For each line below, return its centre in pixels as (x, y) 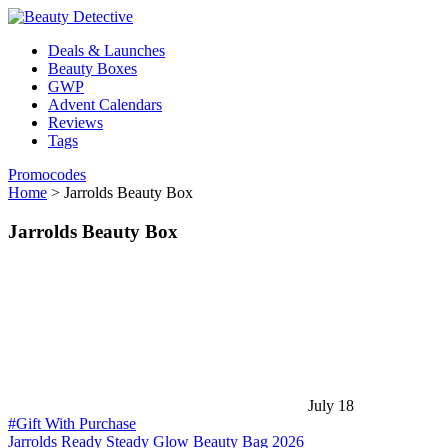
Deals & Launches (106, 50)
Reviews (75, 122)
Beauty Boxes (92, 68)
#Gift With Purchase (72, 424)
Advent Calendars (105, 104)
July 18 (331, 406)
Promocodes (47, 174)
